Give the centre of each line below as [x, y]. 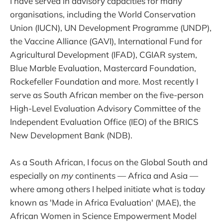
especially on [36, 176]
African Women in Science [62, 216]
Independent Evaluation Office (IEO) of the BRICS [104, 122]
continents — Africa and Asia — [136, 176]
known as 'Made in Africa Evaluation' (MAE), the [103, 203]
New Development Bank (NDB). [71, 135]
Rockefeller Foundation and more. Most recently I [104, 82]
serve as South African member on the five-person [107, 95]
